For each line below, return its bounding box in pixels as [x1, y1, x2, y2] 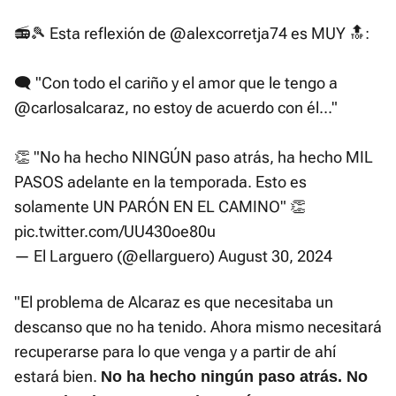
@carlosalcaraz [14, 98, 125, 118]
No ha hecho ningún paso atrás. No [101, 368, 368, 386]
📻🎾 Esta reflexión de [14, 24, 170, 43]
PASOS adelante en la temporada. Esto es [14, 172, 307, 192]
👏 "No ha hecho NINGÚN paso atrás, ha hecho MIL [14, 148, 373, 167]
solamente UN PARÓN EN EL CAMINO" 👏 [14, 197, 306, 217]
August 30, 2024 [218, 247, 332, 266]
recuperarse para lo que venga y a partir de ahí [14, 342, 336, 362]
